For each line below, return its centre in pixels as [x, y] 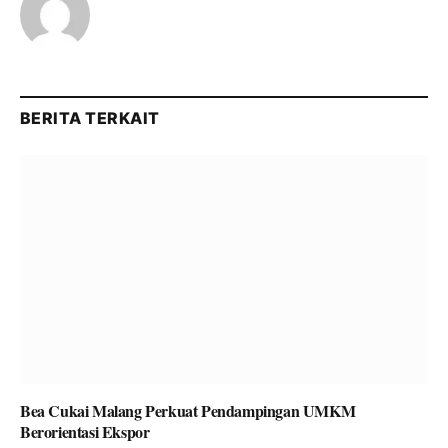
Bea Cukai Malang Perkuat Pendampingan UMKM [188, 411]
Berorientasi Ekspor [85, 432]
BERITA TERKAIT [90, 117]
